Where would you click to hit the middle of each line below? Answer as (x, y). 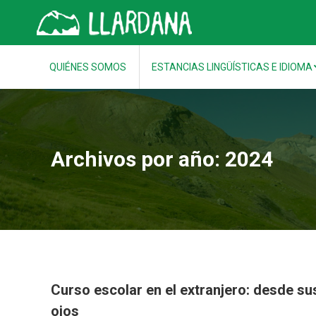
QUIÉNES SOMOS (88, 67)
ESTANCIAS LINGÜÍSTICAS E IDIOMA (232, 67)
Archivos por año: (138, 159)
